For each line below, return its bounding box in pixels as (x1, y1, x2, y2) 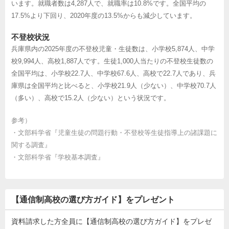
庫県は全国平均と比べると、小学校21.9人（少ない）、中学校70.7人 (11, 81, 216, 89)
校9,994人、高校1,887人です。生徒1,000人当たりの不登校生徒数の (11, 57, 213, 65)
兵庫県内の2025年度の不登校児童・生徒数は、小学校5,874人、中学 (11, 44, 215, 53)
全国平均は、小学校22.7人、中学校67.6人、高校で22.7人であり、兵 (11, 69, 216, 77)
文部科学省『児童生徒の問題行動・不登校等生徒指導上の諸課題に (18, 128, 217, 136)
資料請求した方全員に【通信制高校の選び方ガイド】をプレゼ (11, 217, 212, 225)
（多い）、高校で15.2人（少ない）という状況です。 (11, 94, 170, 102)
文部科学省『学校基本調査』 (18, 153, 104, 161)
